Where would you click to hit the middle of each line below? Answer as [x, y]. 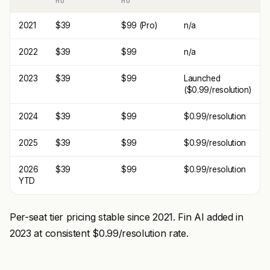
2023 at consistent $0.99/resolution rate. [99, 233]
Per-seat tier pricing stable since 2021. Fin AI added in [127, 217]
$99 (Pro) [139, 25]
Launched [202, 78]
